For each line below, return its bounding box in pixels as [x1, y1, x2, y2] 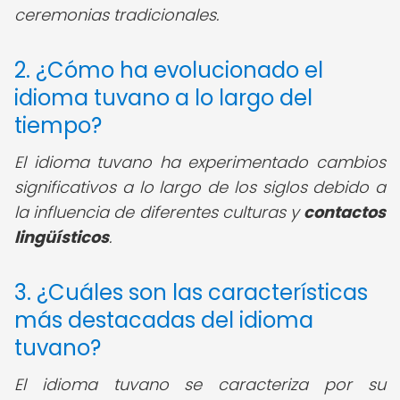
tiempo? [14, 111, 102, 140]
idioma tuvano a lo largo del [14, 83, 312, 112]
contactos [304, 201, 386, 223]
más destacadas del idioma [14, 305, 313, 335]
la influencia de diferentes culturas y [14, 201, 304, 223]
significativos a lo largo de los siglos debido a [14, 176, 386, 198]
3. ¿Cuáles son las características [14, 278, 368, 307]
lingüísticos [14, 226, 109, 248]
